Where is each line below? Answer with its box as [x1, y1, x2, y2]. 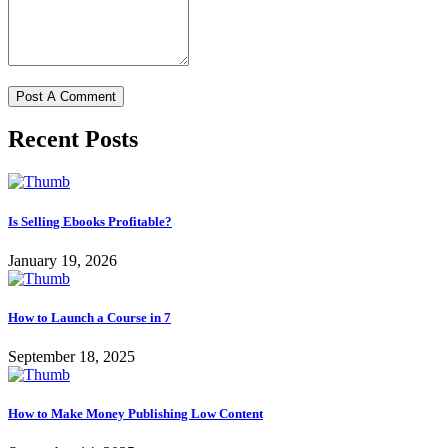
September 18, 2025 [8, 348, 135, 366]
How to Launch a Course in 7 [8, 309, 171, 325]
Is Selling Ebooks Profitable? [8, 213, 172, 229]
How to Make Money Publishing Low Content [8, 406, 263, 422]
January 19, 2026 [8, 251, 117, 269]
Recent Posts [8, 126, 138, 153]
